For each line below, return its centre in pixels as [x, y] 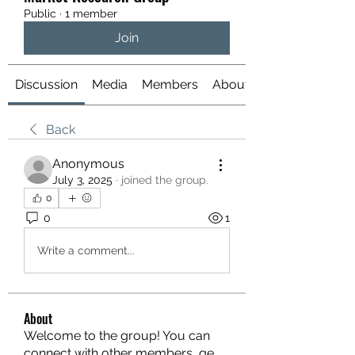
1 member [91, 13]
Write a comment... [86, 250]
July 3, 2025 [82, 180]
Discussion [46, 84]
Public [40, 13]
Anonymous [88, 164]
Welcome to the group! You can [117, 336]
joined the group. [165, 180]
